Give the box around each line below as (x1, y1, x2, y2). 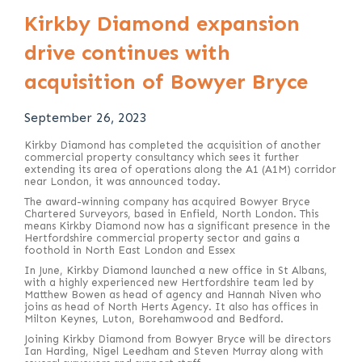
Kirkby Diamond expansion (24, 11, 300, 37)
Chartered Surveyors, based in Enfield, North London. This (24, 208, 318, 221)
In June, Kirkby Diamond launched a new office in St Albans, (24, 264, 327, 277)
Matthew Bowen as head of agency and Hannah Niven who (24, 288, 322, 301)
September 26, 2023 (24, 110, 147, 126)
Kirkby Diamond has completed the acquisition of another (24, 139, 321, 152)
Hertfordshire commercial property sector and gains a (24, 232, 300, 245)
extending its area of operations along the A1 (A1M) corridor (24, 163, 336, 176)
